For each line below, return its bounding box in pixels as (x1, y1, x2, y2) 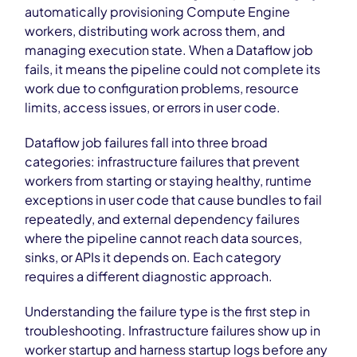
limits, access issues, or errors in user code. (25, 99, 281, 116)
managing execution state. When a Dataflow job (25, 41, 314, 58)
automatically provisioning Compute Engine (25, 3, 291, 20)
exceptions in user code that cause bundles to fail (25, 191, 323, 208)
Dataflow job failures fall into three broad (25, 134, 269, 151)
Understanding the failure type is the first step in (25, 303, 311, 320)
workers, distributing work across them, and (25, 22, 286, 39)
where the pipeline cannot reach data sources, (25, 229, 303, 246)
